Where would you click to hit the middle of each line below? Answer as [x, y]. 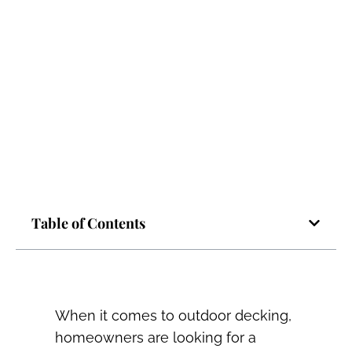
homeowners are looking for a [156, 338]
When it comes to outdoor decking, [173, 316]
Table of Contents [88, 224]
